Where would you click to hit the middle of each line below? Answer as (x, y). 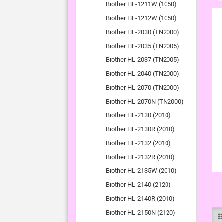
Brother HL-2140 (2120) (138, 185)
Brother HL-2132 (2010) (138, 143)
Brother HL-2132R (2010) (140, 157)
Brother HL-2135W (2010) (141, 171)
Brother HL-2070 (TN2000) (142, 87)
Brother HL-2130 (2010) (138, 115)
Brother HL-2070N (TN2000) (145, 101)
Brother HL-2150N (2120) (140, 212)
